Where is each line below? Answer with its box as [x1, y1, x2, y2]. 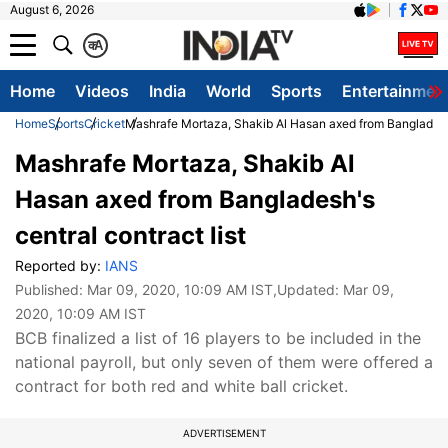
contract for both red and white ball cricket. [15, 376, 348, 396]
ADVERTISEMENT [182, 427, 266, 439]
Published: [15, 281, 87, 298]
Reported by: [15, 257, 105, 274]
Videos [75, 81, 129, 101]
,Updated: [273, 281, 343, 298]
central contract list [15, 221, 246, 250]
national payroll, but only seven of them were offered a [15, 352, 433, 372]
